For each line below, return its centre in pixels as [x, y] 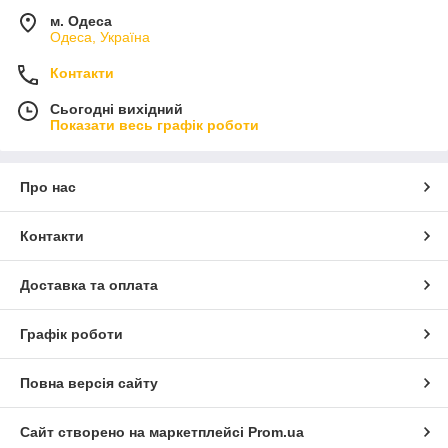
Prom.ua [276, 432]
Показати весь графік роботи [154, 125]
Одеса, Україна [100, 37]
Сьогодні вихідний [116, 109]
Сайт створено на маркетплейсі [134, 432]
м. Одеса [81, 21]
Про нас [48, 187]
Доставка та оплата [89, 285]
